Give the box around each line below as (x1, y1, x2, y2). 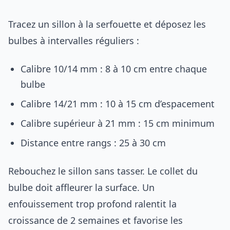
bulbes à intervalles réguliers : (8, 34, 139, 47)
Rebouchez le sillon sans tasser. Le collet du (8, 164, 198, 177)
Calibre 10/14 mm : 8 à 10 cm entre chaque (21, 62, 207, 75)
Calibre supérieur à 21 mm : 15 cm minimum (21, 117, 215, 129)
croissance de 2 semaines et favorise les (8, 214, 183, 226)
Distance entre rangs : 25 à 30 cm (21, 136, 166, 149)
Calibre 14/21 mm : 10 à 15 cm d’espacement (21, 97, 215, 110)
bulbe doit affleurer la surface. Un (8, 181, 155, 194)
